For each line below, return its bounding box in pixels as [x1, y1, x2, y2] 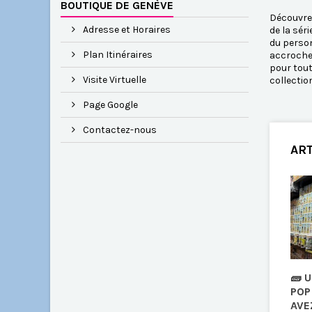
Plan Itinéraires [81, 49, 153, 61]
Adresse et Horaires [81, 24, 171, 36]
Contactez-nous [81, 124, 157, 136]
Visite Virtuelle [81, 74, 146, 86]
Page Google [81, 99, 138, 111]
